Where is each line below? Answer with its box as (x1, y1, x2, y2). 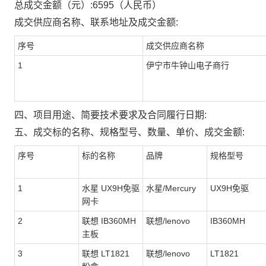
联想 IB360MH (82, 216, 136, 226)
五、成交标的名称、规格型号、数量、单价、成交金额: (14, 127, 245, 137)
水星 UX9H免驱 (82, 183, 140, 193)
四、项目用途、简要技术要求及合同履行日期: (14, 110, 207, 120)
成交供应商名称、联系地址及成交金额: (14, 17, 178, 27)
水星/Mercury (146, 183, 196, 193)
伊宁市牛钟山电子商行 (146, 61, 229, 70)
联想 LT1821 (82, 249, 129, 258)
